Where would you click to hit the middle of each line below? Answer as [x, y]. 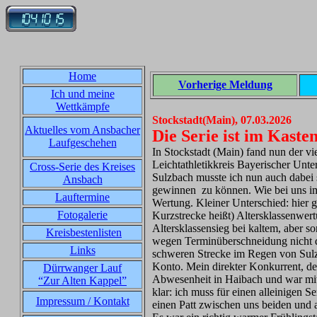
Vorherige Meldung [225, 85]
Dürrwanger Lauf [82, 268]
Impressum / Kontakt [82, 301]
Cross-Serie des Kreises [82, 167]
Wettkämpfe [82, 106]
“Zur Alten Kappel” [82, 281]
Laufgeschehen [82, 143]
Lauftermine [82, 197]
